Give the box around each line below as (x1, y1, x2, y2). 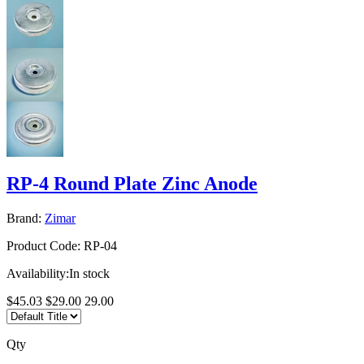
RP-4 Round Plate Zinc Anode (6, 172, 258, 194)
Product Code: (6, 238, 80, 253)
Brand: (6, 210, 41, 225)
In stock (69, 266, 110, 280)
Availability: (6, 266, 69, 280)
